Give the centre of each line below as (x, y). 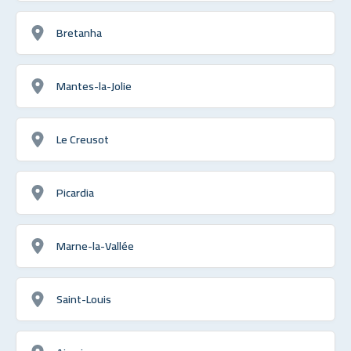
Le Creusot (83, 139)
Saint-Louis (84, 299)
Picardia (75, 192)
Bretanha (79, 32)
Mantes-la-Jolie (94, 85)
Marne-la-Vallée (95, 245)
